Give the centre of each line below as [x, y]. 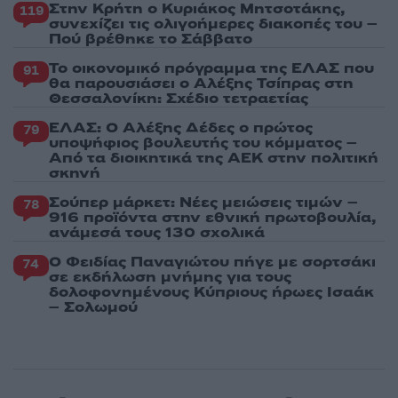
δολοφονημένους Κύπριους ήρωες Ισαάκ [211, 292]
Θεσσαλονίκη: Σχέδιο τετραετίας [179, 98]
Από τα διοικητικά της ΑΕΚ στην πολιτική [214, 158]
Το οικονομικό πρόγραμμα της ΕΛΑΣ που [211, 68]
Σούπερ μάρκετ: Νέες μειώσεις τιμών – [203, 202]
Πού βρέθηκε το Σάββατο [151, 39]
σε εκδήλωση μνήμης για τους [170, 277]
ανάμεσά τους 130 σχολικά [157, 232]
